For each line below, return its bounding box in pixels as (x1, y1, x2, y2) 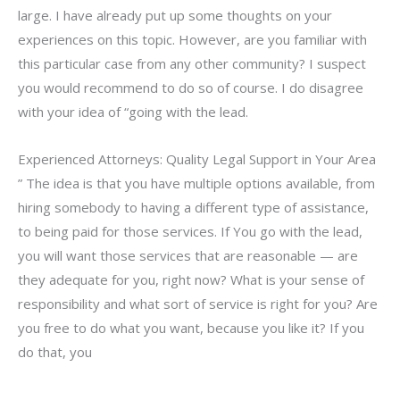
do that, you (18, 343, 92, 361)
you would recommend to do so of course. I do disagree (18, 78, 363, 96)
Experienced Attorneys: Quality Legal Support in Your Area (18, 150, 376, 168)
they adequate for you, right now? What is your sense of (18, 271, 364, 288)
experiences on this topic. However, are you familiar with (18, 29, 367, 48)
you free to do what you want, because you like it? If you (18, 319, 364, 337)
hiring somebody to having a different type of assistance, (18, 198, 369, 216)
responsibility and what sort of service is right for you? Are (18, 295, 378, 312)
